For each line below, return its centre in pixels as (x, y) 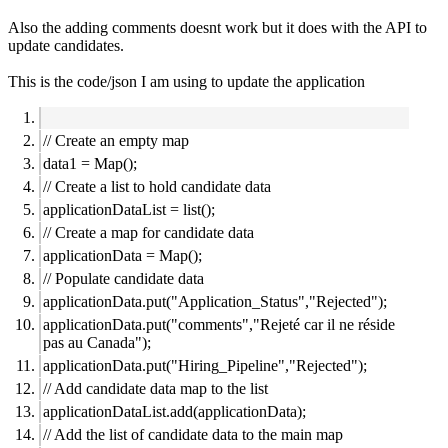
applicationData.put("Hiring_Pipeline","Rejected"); (205, 365)
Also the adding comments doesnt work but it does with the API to (217, 27)
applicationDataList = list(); (129, 209)
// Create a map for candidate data (148, 232)
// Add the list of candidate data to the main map (193, 434)
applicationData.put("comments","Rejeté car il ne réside (219, 324)
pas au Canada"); (97, 342)
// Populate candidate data (123, 278)
